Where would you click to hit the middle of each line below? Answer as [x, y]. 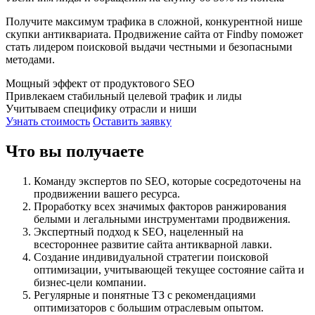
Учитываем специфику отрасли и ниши [101, 108]
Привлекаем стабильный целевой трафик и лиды [124, 96]
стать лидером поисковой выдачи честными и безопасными [149, 46]
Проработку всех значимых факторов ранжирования [160, 206]
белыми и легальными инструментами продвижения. [162, 219]
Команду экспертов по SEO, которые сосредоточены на [167, 181]
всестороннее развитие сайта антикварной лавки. [153, 244]
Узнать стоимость [48, 121]
